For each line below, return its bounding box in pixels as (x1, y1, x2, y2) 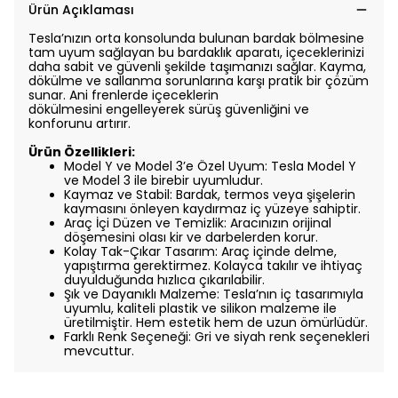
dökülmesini (28, 100, 106, 118)
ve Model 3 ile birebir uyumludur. (64, 171, 263, 189)
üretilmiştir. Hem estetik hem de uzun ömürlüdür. (64, 314, 368, 331)
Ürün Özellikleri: (28, 143, 135, 161)
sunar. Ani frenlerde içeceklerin (28, 86, 219, 104)
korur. (284, 228, 318, 246)
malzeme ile (260, 299, 337, 317)
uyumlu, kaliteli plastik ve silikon (64, 299, 260, 317)
